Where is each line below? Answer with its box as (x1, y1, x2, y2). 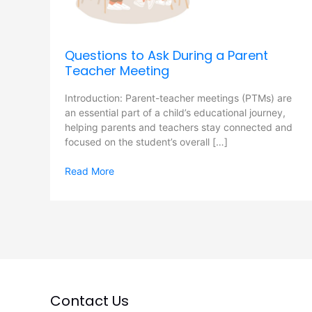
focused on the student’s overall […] (65, 135, 228, 148)
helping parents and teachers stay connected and (65, 120, 292, 133)
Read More (65, 164, 114, 177)
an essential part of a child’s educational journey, (65, 106, 286, 118)
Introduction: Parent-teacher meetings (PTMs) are (65, 91, 292, 104)
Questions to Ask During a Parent (65, 47, 268, 65)
